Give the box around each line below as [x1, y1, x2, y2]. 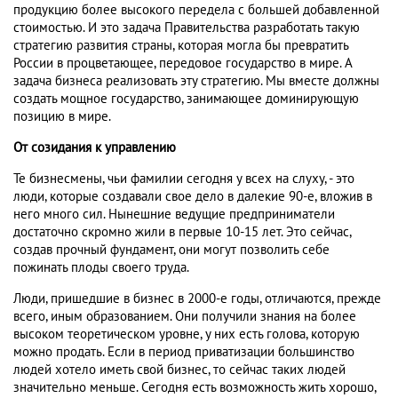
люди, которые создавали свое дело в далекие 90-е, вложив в [13, 188, 372, 205]
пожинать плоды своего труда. [13, 259, 189, 276]
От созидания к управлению [13, 139, 176, 156]
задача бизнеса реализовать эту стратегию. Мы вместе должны [13, 73, 379, 90]
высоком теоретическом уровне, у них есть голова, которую [13, 326, 360, 343]
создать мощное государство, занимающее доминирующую [13, 91, 359, 107]
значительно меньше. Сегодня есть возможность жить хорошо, [13, 379, 376, 396]
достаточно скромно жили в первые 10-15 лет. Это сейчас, [13, 224, 351, 241]
